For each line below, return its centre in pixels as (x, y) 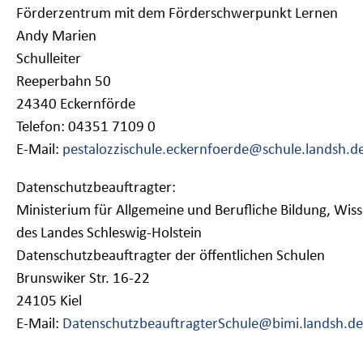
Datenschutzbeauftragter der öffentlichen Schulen (171, 257)
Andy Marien (56, 37)
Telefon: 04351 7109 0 (86, 128)
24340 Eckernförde (76, 105)
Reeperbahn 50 (64, 83)
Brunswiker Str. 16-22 (83, 280)
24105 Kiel (49, 302)
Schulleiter (49, 60)
